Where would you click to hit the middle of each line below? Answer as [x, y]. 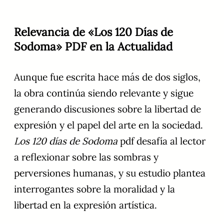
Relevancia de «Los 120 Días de [93, 32]
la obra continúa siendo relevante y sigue [104, 93]
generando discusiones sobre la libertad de [107, 109]
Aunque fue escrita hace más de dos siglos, [107, 77]
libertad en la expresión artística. [85, 205]
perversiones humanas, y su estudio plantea [110, 173]
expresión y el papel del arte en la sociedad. [108, 125]
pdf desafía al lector [161, 141]
